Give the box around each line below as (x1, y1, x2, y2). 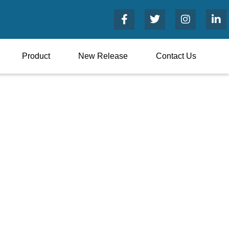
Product (22, 52, 50, 60)
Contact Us (156, 52, 196, 60)
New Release (78, 52, 128, 60)
